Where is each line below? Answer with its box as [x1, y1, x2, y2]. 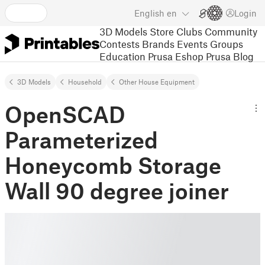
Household [68, 77, 102, 86]
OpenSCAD [5, 101, 125, 128]
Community [205, 25, 257, 37]
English [134, 8, 164, 18]
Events [177, 37, 208, 50]
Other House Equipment [119, 77, 195, 86]
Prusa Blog [206, 50, 254, 62]
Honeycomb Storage [5, 151, 221, 179]
